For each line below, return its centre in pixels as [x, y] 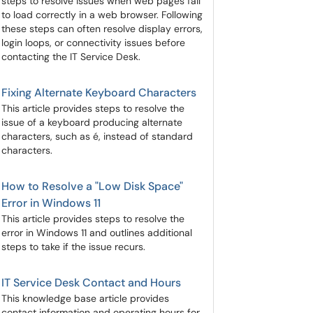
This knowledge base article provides [85, 298]
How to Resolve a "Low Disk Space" [92, 186]
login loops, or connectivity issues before [93, 43]
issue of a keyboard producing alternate [92, 122]
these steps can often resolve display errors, [102, 29]
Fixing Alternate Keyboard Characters [99, 93]
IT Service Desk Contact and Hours [91, 283]
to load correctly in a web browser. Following [102, 15]
